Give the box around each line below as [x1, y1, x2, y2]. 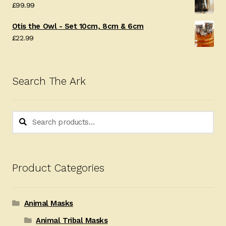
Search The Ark [12, 75, 86, 87]
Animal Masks [24, 198, 73, 208]
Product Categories [12, 162, 104, 175]
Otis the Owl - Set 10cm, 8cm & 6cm [12, 22, 144, 31]
